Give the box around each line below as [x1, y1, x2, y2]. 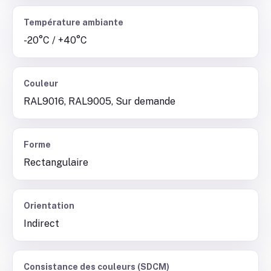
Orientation [24, 201, 74, 211]
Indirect [24, 218, 59, 229]
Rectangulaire [24, 157, 88, 168]
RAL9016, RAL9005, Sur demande [24, 96, 175, 107]
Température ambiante [24, 18, 123, 27]
